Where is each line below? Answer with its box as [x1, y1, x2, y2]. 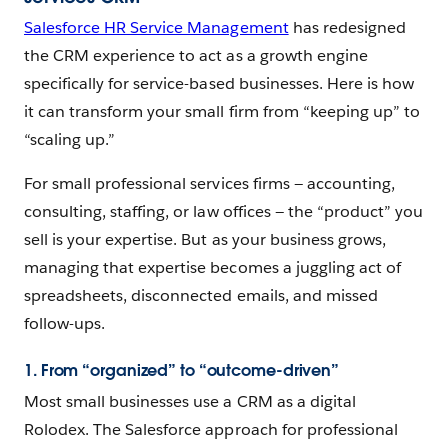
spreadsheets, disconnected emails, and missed [24, 285, 378, 307]
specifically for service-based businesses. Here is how [24, 73, 415, 95]
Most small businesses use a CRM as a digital [24, 391, 356, 413]
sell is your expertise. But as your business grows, [24, 229, 386, 251]
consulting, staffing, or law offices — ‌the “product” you [24, 201, 424, 223]
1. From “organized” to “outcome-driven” [24, 360, 340, 382]
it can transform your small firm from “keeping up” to [24, 101, 421, 123]
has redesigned [288, 17, 406, 39]
